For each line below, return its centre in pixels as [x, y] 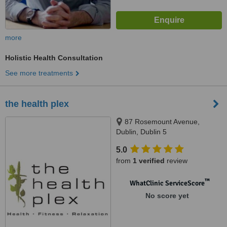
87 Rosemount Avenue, [162, 122]
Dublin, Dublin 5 [141, 132]
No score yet [167, 196]
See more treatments [39, 73]
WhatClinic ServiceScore [167, 183]
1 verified [149, 161]
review [176, 161]
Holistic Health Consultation [54, 58]
